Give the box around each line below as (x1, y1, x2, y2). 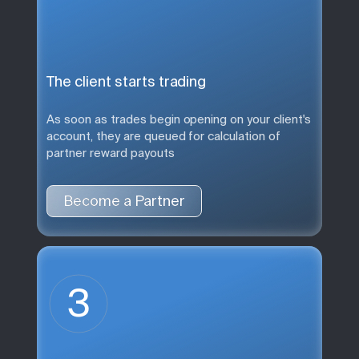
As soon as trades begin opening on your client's (46, 111, 312, 126)
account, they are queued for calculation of (46, 128, 281, 143)
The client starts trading (46, 72, 207, 90)
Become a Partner (63, 192, 185, 210)
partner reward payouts (46, 145, 175, 159)
